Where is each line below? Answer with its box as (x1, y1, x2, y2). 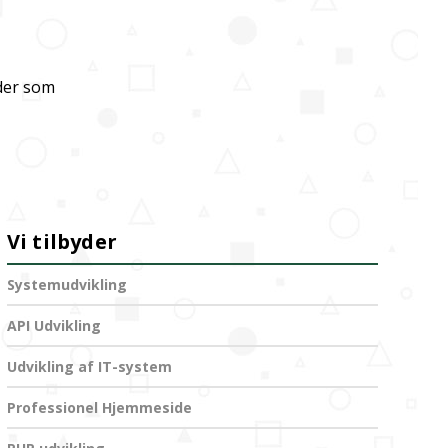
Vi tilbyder (6, 228, 117, 255)
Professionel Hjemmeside (6, 398, 192, 417)
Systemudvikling (6, 275, 127, 294)
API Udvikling (6, 316, 101, 335)
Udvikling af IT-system (6, 357, 172, 376)
